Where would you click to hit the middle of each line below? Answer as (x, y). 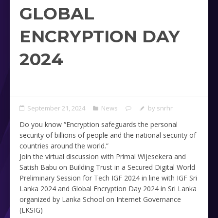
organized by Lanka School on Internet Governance (100, 199)
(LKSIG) (31, 210)
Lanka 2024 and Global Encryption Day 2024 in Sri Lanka (108, 188)
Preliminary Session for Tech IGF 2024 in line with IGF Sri (108, 178)
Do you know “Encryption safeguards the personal (99, 124)
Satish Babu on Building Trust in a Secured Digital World (107, 167)
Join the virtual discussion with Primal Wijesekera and (103, 156)
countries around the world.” (64, 145)
